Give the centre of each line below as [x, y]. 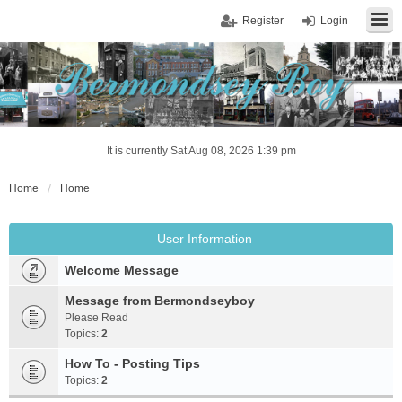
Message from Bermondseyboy [160, 301]
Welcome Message [122, 270]
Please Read [96, 318]
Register [263, 21]
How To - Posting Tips [132, 363]
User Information [204, 239]
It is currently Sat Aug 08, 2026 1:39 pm [201, 151]
